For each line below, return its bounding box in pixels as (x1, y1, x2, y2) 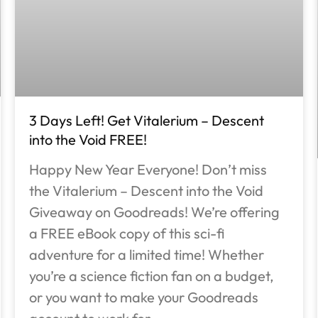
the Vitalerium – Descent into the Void (28, 182, 263, 200)
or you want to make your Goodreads (28, 288, 258, 307)
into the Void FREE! (28, 131, 147, 149)
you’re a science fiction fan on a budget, (28, 267, 274, 285)
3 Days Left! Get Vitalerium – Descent (28, 111, 264, 130)
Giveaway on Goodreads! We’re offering (28, 203, 280, 221)
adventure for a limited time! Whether (28, 246, 264, 264)
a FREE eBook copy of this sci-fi (28, 224, 224, 243)
